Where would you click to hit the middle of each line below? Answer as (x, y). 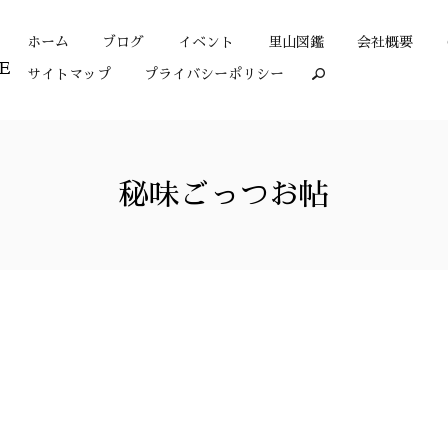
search (339, 74)
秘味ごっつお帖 (224, 195)
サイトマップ (68, 73)
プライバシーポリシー (214, 73)
